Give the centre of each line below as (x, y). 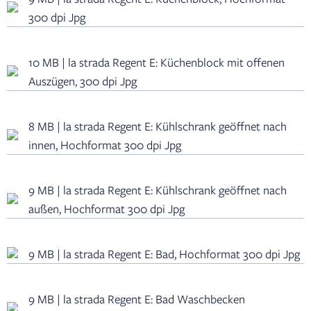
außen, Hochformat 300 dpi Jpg (107, 209)
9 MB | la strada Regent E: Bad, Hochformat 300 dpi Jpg (164, 254)
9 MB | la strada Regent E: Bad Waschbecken (137, 299)
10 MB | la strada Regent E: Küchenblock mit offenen (157, 62)
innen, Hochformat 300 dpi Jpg (105, 145)
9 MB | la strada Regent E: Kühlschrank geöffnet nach (158, 190)
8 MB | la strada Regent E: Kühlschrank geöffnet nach (158, 126)
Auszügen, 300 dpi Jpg (83, 81)
